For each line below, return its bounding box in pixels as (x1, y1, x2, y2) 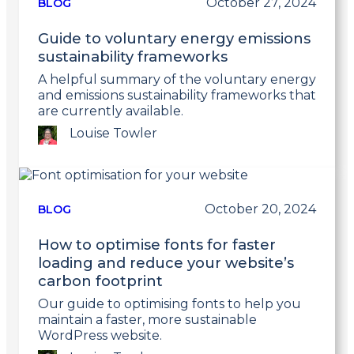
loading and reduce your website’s (38, 254, 294, 273)
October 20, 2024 (205, 201, 316, 217)
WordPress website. (38, 328, 162, 344)
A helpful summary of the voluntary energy (38, 72, 316, 88)
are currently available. (38, 104, 183, 119)
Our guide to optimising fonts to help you (38, 296, 301, 312)
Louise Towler (70, 126, 157, 141)
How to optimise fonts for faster (38, 235, 276, 254)
